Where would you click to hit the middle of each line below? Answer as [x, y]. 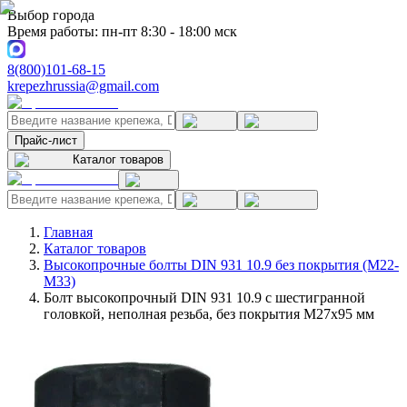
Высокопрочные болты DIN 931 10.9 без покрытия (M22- [221, 265]
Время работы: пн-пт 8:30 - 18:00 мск [122, 31]
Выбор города [51, 15]
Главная [68, 232]
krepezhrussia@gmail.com [83, 86]
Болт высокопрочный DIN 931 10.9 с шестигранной [204, 298]
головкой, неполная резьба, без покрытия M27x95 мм [209, 314]
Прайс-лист [46, 140]
